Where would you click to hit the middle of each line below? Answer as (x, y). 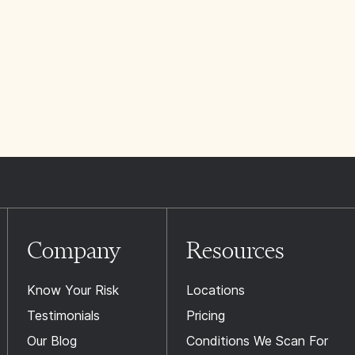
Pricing (205, 315)
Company (74, 250)
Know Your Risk (73, 290)
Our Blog (52, 341)
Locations (215, 290)
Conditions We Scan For (257, 341)
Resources (235, 250)
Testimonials (63, 315)
